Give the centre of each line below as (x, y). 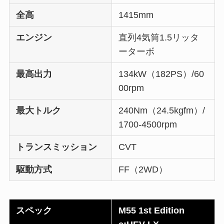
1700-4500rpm (148, 124)
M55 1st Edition (152, 210)
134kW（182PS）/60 (161, 74)
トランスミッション (57, 147)
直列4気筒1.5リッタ (159, 37)
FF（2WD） (143, 169)
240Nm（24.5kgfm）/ (162, 110)
